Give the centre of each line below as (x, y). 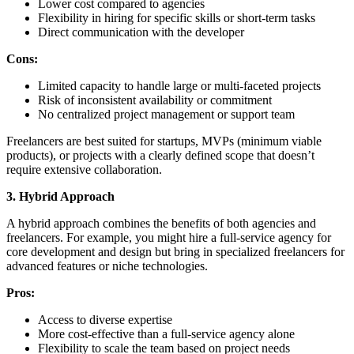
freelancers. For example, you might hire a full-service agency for (169, 238)
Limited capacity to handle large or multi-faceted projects (179, 86)
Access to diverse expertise (105, 320)
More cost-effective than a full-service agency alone (166, 334)
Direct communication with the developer (141, 32)
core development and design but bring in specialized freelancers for (175, 252)
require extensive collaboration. (84, 170)
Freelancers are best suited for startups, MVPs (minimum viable (164, 141)
